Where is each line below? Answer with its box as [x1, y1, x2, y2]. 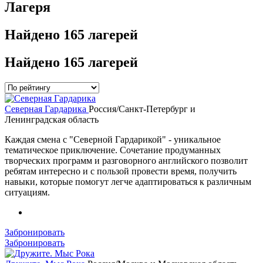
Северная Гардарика [5, 103, 89, 114]
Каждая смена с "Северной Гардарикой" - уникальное [5, 134, 221, 144]
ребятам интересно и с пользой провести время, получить [5, 166, 237, 176]
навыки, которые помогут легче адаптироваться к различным [5, 176, 251, 187]
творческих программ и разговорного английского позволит [5, 155, 248, 166]
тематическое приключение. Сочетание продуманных [5, 144, 221, 155]
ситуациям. [5, 187, 50, 197]
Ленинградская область [5, 114, 99, 124]
